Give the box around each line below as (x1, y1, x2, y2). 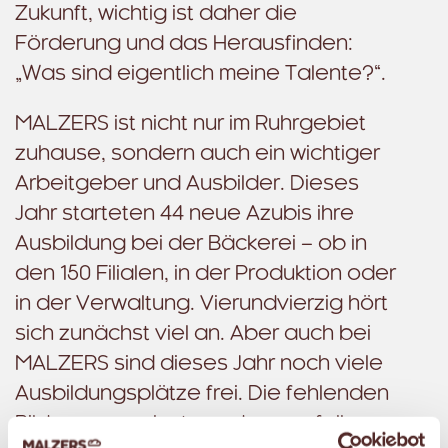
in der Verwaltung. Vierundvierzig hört (15, 294, 388, 314)
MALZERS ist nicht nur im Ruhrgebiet (15, 114, 366, 134)
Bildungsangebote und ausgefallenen (15, 414, 396, 434)
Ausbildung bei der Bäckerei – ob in (15, 234, 367, 254)
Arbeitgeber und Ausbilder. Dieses (15, 174, 359, 194)
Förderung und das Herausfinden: (15, 34, 353, 54)
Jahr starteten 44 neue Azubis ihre (15, 204, 354, 224)
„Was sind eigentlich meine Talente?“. (15, 64, 386, 84)
